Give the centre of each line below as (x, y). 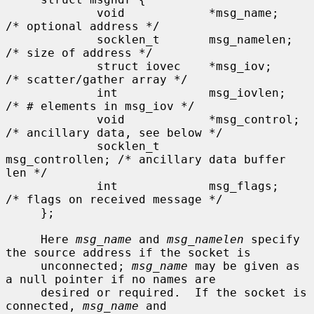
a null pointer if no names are (111, 279)
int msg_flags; (51, 186)
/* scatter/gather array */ (97, 79)
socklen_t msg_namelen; (51, 39)
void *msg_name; (51, 13)
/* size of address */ (79, 53)
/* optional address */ (83, 26)
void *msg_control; (51, 119)
